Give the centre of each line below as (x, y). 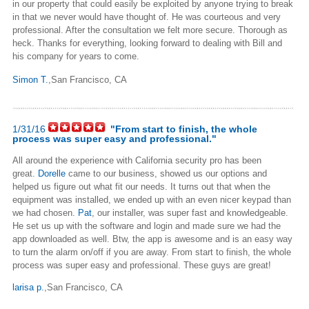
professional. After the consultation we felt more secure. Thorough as (150, 30)
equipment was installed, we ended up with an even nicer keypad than (152, 199)
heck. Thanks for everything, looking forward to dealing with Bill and (147, 43)
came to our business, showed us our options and (166, 173)
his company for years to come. (76, 56)
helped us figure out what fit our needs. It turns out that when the (141, 186)
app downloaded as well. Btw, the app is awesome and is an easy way (152, 239)
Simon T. (30, 79)
